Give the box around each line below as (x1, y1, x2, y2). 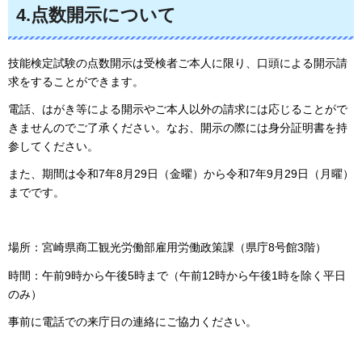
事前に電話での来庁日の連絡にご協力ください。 (8, 314, 257, 328)
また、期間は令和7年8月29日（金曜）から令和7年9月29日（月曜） (8, 167, 354, 181)
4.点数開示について (16, 5, 176, 26)
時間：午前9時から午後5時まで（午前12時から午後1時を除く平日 (8, 268, 346, 282)
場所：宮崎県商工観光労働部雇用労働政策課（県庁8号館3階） (8, 241, 326, 255)
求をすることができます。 (8, 74, 144, 88)
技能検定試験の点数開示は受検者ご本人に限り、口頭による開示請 (8, 56, 347, 69)
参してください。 (8, 139, 99, 153)
